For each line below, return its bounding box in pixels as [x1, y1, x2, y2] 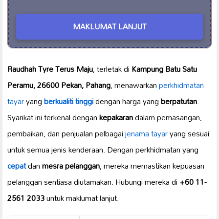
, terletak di [93, 61, 131, 77]
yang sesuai [168, 125, 209, 141]
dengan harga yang [93, 93, 161, 109]
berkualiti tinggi [44, 93, 93, 109]
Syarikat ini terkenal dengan [7, 109, 99, 125]
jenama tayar [125, 125, 168, 141]
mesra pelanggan [42, 157, 100, 174]
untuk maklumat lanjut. [44, 190, 119, 206]
